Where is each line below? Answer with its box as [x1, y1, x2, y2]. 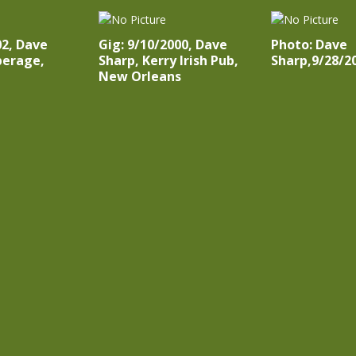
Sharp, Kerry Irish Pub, [98, 52, 238, 69]
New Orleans [98, 68, 181, 85]
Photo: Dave [270, 36, 347, 53]
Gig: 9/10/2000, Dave [98, 36, 227, 53]
